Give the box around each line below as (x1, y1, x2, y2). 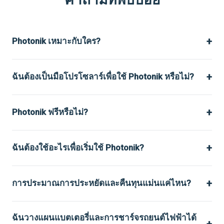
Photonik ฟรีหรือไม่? (12, 107, 88, 117)
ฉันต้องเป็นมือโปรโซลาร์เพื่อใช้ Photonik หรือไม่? (12, 71, 194, 82)
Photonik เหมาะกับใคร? (12, 36, 100, 46)
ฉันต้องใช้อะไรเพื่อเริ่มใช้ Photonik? (12, 142, 144, 153)
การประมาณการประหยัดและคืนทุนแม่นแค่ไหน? (12, 178, 191, 188)
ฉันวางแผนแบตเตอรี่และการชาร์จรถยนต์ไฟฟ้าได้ (12, 212, 196, 222)
